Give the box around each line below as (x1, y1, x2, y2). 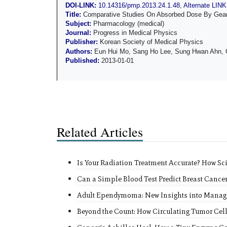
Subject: (65, 20, 93, 27)
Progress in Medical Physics (93, 29, 177, 37)
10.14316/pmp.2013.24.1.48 (98, 1, 180, 9)
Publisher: (65, 38, 100, 46)
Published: (65, 56, 101, 64)
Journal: (65, 29, 93, 37)
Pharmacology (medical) (93, 20, 164, 27)
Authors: (65, 47, 94, 55)
